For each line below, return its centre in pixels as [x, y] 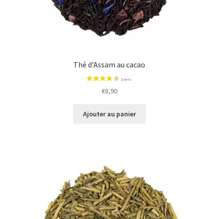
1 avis [50, 119]
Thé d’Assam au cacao [109, 65]
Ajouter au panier [109, 114]
